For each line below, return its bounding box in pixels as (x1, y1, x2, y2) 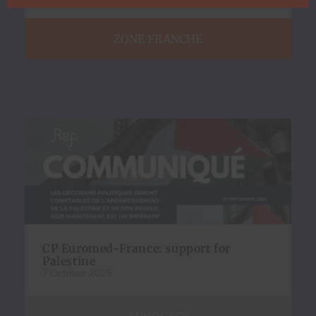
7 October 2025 (42, 267, 111, 279)
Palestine (42, 254, 96, 269)
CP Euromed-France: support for (42, 241, 231, 256)
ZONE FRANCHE (114, 32, 202, 47)
